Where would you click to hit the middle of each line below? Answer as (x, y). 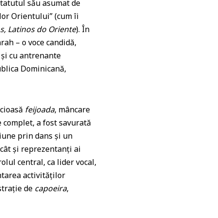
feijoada (40, 109)
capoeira (51, 188)
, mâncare (73, 109)
